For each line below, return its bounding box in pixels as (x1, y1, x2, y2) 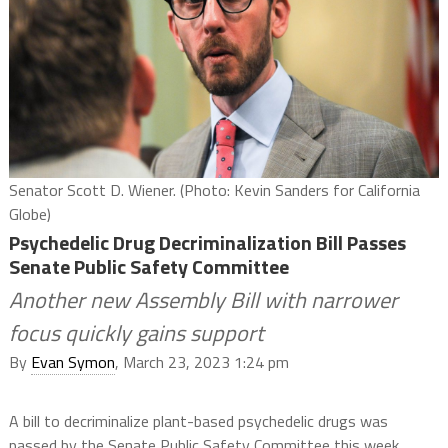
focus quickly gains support (8, 316, 264, 351)
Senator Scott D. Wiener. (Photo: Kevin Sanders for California (8, 178, 420, 203)
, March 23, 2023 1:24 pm (114, 350, 289, 375)
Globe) (8, 202, 51, 227)
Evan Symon (30, 350, 115, 375)
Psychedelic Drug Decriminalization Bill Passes (8, 227, 406, 259)
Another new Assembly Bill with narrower (8, 283, 398, 318)
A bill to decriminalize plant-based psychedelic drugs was (8, 409, 388, 434)
